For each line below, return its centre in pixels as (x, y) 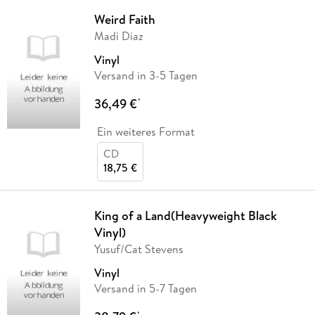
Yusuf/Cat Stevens (139, 249)
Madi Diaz (118, 36)
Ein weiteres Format (146, 132)
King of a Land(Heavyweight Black (185, 216)
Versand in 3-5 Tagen (146, 76)
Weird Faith (124, 20)
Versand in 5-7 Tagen (145, 289)
